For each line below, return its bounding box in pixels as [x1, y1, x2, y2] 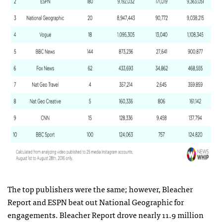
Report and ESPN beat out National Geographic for [7, 195, 184, 208]
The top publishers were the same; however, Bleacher [7, 182, 193, 195]
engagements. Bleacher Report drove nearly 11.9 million [7, 208, 204, 221]
